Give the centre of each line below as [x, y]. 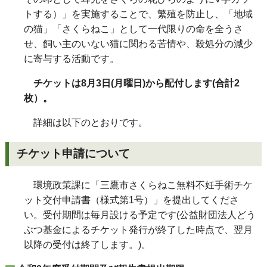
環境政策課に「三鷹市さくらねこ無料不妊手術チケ [138, 185]
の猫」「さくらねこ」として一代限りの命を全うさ [133, 29]
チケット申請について [74, 154]
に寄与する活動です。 [72, 59]
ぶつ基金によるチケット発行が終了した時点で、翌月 [138, 230]
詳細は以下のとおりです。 [86, 123]
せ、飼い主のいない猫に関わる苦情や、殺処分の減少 [138, 44]
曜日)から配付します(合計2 [181, 83]
